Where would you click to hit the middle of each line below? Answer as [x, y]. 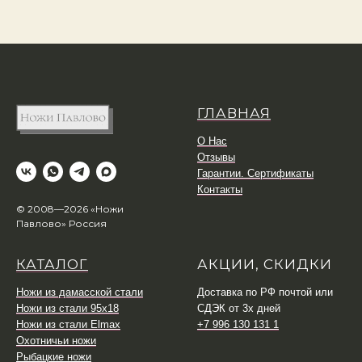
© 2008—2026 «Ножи [70, 209]
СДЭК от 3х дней [239, 309]
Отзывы [216, 157]
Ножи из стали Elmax [68, 325]
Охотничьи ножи [56, 341]
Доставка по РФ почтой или [265, 293]
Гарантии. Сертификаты [255, 173]
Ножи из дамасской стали [80, 293]
